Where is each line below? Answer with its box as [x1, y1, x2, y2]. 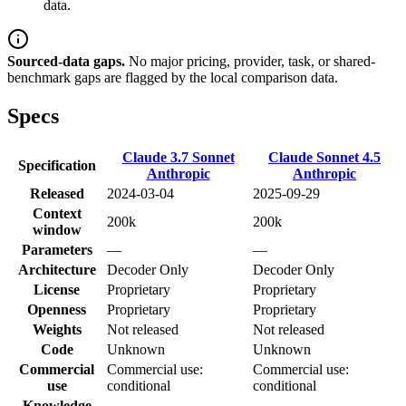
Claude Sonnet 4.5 [268, 149, 381, 165]
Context [32, 205, 82, 221]
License [34, 281, 80, 297]
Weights [32, 321, 82, 337]
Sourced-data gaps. [7, 53, 125, 70]
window [32, 221, 82, 237]
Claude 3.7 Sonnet [121, 149, 235, 165]
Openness [27, 301, 86, 317]
